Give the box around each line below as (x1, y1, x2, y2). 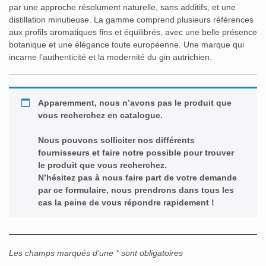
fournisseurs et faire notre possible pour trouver (38, 147, 234, 157)
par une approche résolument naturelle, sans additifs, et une (9, 2, 236, 12)
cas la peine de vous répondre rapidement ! (38, 197, 214, 207)
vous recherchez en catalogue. (38, 110, 163, 120)
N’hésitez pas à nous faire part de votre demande (38, 172, 237, 182)
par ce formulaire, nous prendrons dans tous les (38, 185, 234, 195)
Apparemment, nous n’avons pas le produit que (38, 97, 232, 107)
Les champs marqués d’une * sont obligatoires (9, 248, 183, 258)
